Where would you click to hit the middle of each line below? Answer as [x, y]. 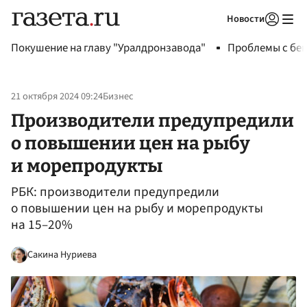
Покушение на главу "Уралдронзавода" [108, 48]
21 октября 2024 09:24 [57, 97]
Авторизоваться [216, 36]
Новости [246, 19]
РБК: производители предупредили [115, 192]
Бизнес [118, 97]
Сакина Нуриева [62, 254]
